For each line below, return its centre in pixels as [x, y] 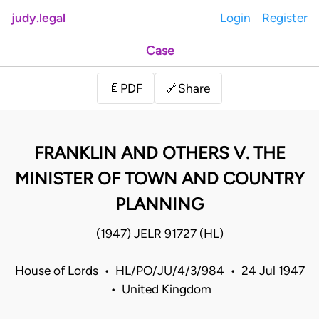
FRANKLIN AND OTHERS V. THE [159, 153]
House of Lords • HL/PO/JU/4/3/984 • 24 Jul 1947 [159, 271]
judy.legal [38, 18]
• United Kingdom [159, 289]
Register [285, 18]
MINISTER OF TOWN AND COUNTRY [159, 179]
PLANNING [159, 204]
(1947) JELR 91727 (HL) [159, 234]
